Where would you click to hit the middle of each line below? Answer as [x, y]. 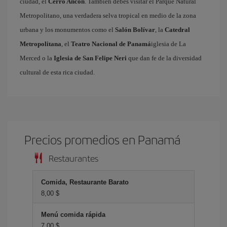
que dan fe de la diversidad [164, 58]
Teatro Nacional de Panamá [111, 44]
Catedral [177, 30]
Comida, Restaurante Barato [85, 182]
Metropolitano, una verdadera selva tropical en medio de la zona [108, 15]
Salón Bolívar [135, 30]
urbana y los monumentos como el [67, 30]
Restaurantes [73, 158]
